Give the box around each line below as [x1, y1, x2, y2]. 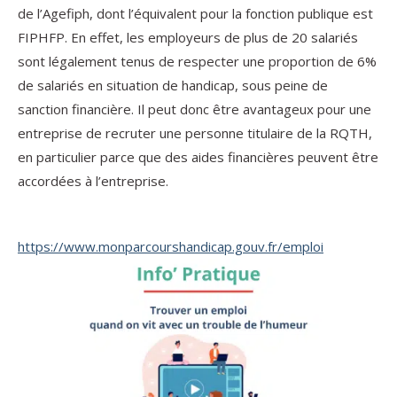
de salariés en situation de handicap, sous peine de [18, 76, 328, 94]
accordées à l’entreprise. [18, 172, 168, 190]
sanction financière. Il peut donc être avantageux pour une [18, 100, 371, 118]
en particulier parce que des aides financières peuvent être [18, 148, 378, 166]
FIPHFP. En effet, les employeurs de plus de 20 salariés [18, 28, 358, 46]
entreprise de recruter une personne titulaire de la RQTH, [18, 124, 372, 142]
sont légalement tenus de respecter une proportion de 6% [18, 52, 377, 70]
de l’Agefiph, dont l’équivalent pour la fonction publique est [18, 4, 373, 22]
